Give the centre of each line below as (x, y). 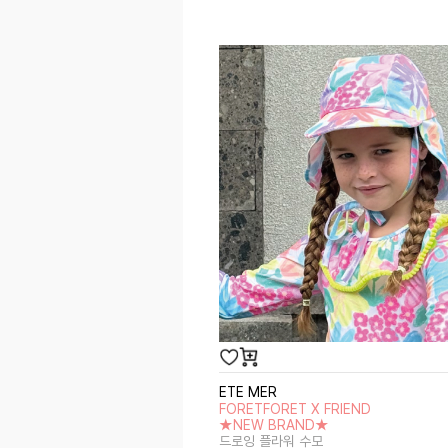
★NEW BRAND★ (274, 425)
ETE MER (248, 392)
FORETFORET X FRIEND (295, 409)
